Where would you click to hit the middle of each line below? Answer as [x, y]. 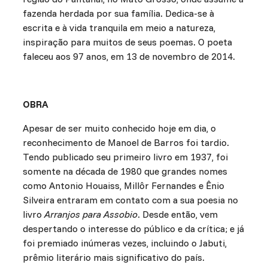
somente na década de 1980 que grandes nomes [125, 171]
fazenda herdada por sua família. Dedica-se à [118, 13]
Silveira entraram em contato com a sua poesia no [130, 200]
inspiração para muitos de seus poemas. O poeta [127, 42]
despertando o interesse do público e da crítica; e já [133, 229]
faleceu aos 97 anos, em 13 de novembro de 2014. [129, 57]
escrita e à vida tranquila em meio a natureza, [119, 28]
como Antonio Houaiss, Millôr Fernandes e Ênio [123, 186]
